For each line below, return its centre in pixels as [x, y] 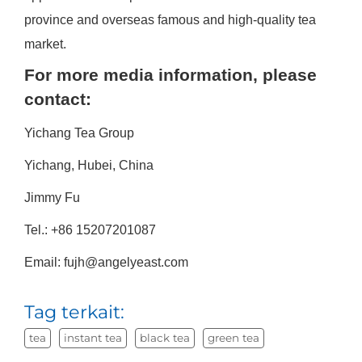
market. [45, 44]
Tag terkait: [74, 312]
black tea [164, 338]
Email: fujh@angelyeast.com [106, 263]
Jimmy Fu [52, 198]
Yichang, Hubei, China [88, 166]
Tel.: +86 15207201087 [90, 230]
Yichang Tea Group [79, 133]
